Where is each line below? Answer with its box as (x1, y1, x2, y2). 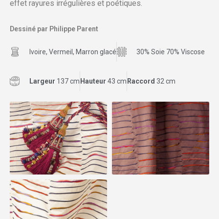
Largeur (29, 77, 55, 85)
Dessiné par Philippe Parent (10, 25, 98, 33)
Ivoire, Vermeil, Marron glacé (29, 48, 116, 56)
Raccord (127, 77, 156, 85)
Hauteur (80, 77, 108, 85)
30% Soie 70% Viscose (136, 48, 205, 56)
